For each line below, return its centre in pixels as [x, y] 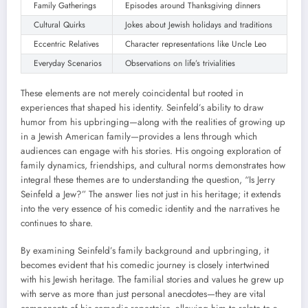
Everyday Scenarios [68, 63]
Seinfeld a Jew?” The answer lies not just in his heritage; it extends [151, 194]
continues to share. [57, 223]
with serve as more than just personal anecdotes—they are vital [143, 294]
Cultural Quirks [59, 24]
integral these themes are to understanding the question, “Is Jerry [148, 179]
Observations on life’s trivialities [180, 63]
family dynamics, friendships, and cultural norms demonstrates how [153, 165]
